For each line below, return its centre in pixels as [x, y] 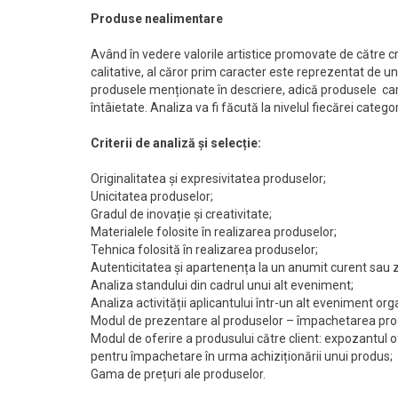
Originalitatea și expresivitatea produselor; [208, 178]
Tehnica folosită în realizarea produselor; [204, 249]
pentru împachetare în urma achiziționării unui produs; [242, 356]
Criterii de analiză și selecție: [176, 143]
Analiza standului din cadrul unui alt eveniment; [222, 285]
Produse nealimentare [157, 18]
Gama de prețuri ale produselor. [178, 374]
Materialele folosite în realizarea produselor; [214, 231]
